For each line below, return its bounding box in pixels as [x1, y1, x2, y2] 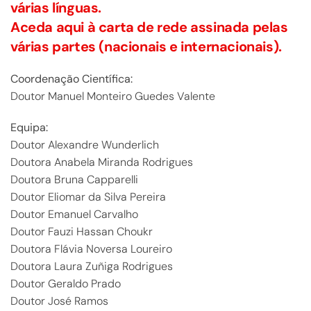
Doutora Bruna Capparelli [10, 172, 138, 187]
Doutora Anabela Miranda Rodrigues [10, 155, 193, 169]
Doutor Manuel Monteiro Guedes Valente [10, 89, 215, 103]
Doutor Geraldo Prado [10, 276, 121, 291]
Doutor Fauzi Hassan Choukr [10, 224, 153, 239]
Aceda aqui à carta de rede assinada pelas [10, 18, 288, 36]
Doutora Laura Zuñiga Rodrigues [10, 259, 173, 274]
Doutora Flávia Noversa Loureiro [10, 242, 172, 256]
